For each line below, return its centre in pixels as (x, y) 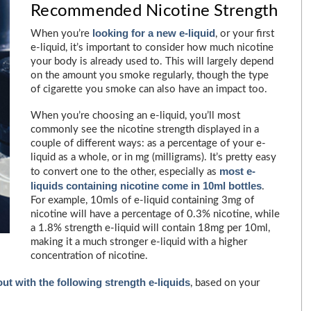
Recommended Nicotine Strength (154, 11)
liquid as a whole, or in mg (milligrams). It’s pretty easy (153, 157)
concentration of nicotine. (89, 256)
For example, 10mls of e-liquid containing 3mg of (142, 200)
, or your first (245, 34)
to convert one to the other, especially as (125, 172)
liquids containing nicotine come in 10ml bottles (146, 186)
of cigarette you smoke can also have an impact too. (149, 89)
